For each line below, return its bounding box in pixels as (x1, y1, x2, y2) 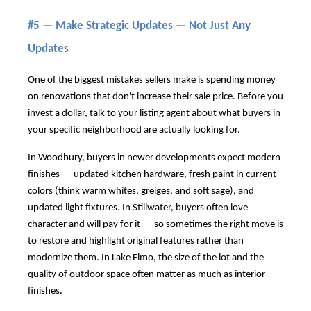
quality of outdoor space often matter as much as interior (28, 269, 265, 280)
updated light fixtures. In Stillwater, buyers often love (28, 202, 248, 213)
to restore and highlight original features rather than (28, 235, 244, 246)
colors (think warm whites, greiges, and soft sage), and (28, 185, 254, 196)
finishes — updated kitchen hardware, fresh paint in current (28, 169, 276, 180)
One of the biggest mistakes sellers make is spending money (28, 74, 276, 85)
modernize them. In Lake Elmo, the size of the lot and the (28, 252, 264, 263)
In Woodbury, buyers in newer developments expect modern (28, 152, 280, 163)
